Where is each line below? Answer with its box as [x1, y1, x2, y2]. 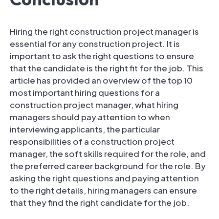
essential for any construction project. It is [10, 38, 180, 49]
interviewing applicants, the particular [10, 123, 160, 134]
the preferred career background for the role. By [10, 160, 206, 171]
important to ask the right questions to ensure [10, 50, 194, 61]
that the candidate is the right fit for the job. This [10, 62, 203, 73]
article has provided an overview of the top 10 [10, 74, 193, 86]
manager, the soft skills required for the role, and [10, 148, 206, 159]
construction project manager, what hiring [10, 99, 178, 110]
